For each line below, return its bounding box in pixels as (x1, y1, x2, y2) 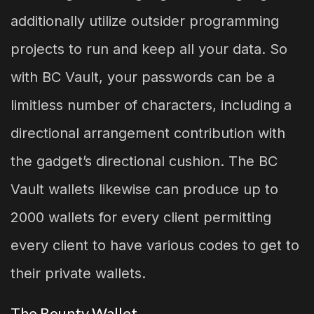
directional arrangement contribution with (11, 125, 285, 142)
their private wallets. (11, 265, 146, 282)
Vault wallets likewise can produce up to (11, 181, 278, 198)
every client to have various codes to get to (11, 237, 299, 254)
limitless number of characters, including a (11, 97, 292, 114)
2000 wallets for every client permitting (11, 209, 271, 226)
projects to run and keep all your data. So (11, 41, 287, 58)
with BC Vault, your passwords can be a (11, 69, 275, 86)
